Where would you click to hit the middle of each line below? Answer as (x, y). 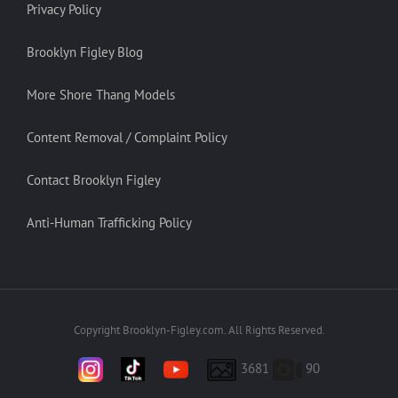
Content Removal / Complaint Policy (127, 137)
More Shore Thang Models (101, 95)
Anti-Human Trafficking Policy (109, 223)
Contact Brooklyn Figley (94, 180)
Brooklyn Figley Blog (85, 52)
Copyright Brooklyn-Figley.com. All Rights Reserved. (199, 330)
